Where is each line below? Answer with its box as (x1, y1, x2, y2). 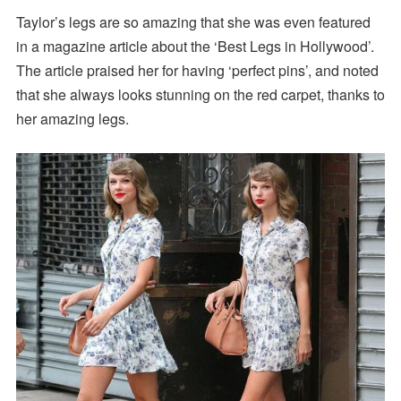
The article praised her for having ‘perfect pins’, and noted (15, 60, 379, 81)
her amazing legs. (15, 108, 129, 130)
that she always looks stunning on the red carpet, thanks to (15, 84, 385, 106)
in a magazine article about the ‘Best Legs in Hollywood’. (15, 36, 374, 57)
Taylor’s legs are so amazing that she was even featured (15, 12, 371, 33)
